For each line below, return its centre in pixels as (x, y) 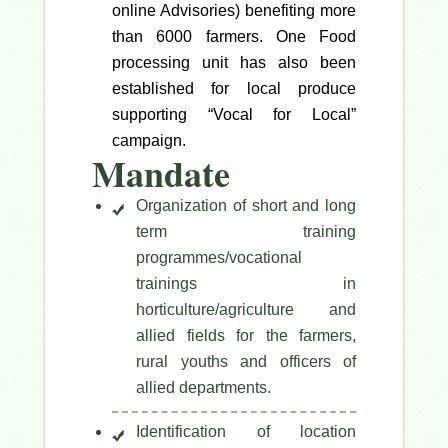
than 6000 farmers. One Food (234, 37)
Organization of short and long (246, 206)
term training (246, 232)
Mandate (161, 173)
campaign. (149, 141)
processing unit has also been (234, 63)
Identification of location (246, 432)
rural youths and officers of (246, 362)
